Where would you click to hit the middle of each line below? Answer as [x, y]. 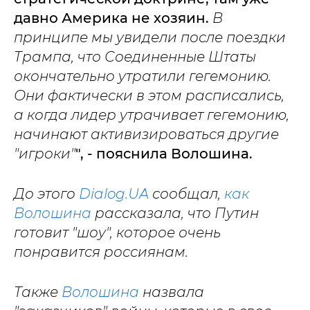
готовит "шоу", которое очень [117, 232]
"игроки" [45, 154]
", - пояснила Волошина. [164, 154]
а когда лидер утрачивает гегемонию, [152, 115]
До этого [46, 194]
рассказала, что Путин [175, 213]
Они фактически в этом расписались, [149, 95]
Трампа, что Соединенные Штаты [135, 57]
